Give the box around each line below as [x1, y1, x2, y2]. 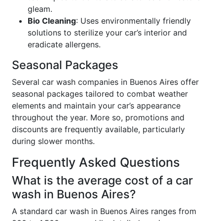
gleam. [28, 3, 52, 14]
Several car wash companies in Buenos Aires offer [12, 76, 199, 87]
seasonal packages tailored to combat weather [12, 88, 188, 99]
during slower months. [12, 136, 95, 146]
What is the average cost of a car [12, 173, 193, 187]
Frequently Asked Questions [12, 154, 180, 170]
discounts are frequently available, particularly [12, 124, 185, 134]
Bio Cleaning [28, 15, 76, 26]
